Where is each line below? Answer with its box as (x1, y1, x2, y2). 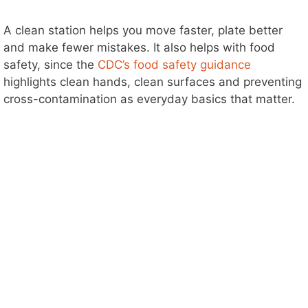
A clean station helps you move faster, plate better (3, 23, 283, 37)
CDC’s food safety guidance (98, 57, 251, 71)
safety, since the (3, 57, 98, 71)
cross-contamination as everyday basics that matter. (3, 91, 295, 106)
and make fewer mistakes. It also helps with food (3, 40, 275, 54)
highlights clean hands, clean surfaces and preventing (3, 74, 302, 89)
